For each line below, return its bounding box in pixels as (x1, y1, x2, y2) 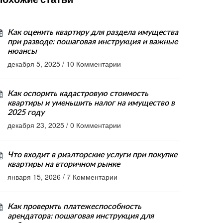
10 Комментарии (66, 59, 121, 69)
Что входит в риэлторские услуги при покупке (7, 151, 177, 159)
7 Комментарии (67, 172, 117, 182)
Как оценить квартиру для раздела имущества (7, 28, 178, 36)
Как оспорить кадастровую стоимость (7, 90, 148, 98)
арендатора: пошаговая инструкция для (7, 212, 154, 220)
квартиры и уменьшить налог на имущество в (7, 99, 175, 107)
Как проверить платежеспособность (7, 203, 141, 211)
